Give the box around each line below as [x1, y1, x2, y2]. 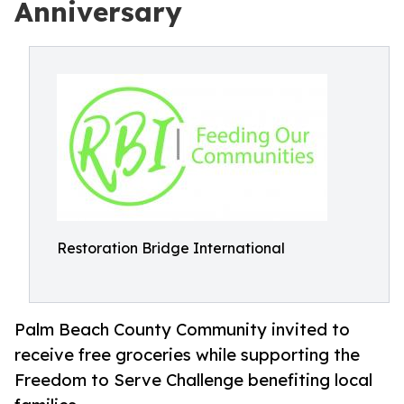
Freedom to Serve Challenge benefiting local [14, 370, 372, 390]
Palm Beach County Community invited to [14, 319, 350, 340]
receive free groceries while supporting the [14, 344, 360, 365]
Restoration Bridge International [57, 239, 285, 257]
